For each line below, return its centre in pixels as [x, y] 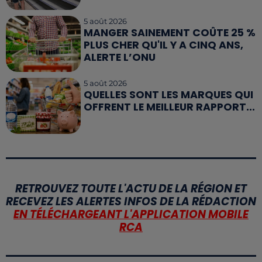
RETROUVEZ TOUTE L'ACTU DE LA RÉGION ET [131, 189]
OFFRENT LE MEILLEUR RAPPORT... [170, 107]
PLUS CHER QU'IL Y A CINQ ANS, [164, 45]
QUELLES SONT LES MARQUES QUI [169, 95]
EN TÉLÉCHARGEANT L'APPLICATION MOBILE [131, 215]
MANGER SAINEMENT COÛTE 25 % [170, 32]
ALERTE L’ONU [120, 57]
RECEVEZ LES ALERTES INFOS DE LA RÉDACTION [131, 202]
